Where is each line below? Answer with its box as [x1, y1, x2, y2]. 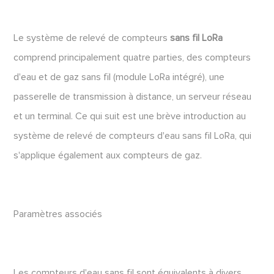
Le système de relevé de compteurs [13, 33, 171, 43]
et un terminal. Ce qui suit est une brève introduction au [13, 111, 246, 121]
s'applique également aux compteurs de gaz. [13, 150, 202, 160]
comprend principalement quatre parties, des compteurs [13, 53, 251, 62]
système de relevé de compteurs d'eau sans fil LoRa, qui [13, 131, 252, 141]
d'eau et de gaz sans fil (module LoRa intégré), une [13, 72, 225, 82]
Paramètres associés [13, 209, 103, 219]
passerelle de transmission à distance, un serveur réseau [13, 92, 252, 102]
